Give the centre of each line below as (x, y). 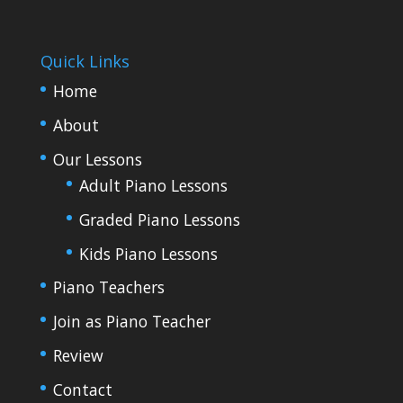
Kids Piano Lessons (148, 253)
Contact (82, 389)
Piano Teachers (108, 287)
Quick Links (85, 62)
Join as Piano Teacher (131, 322)
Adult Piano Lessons (153, 185)
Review (78, 355)
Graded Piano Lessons (159, 219)
